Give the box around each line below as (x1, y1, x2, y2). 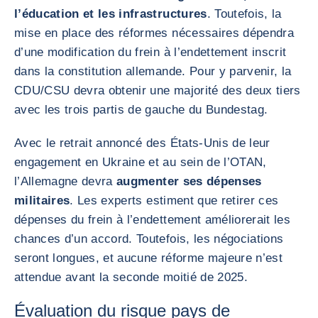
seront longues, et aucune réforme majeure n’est (14, 251, 283, 265)
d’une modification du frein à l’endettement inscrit (14, 45, 287, 59)
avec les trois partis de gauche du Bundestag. (14, 103, 268, 116)
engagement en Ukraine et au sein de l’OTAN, (14, 155, 267, 169)
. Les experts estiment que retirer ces (70, 194, 279, 207)
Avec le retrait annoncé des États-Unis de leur (14, 136, 270, 150)
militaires (14, 194, 70, 207)
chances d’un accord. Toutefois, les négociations (14, 232, 284, 246)
